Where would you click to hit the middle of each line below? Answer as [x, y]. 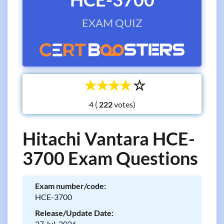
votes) [124, 104]
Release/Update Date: [74, 213]
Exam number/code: [70, 186]
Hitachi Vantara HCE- [109, 138]
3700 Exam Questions [110, 158]
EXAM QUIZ [112, 23]
